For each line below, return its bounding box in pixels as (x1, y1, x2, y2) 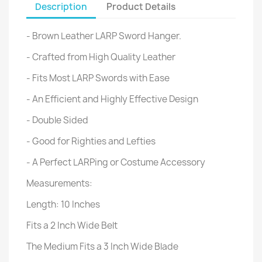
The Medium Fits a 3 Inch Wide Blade (26, 240, 178, 253)
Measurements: (26, 177, 92, 189)
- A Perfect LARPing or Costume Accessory (26, 156, 205, 168)
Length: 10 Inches (26, 198, 100, 211)
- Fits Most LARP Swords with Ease (26, 72, 170, 84)
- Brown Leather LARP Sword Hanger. (26, 30, 181, 42)
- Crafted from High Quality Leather (26, 51, 175, 63)
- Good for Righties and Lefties (26, 135, 156, 147)
